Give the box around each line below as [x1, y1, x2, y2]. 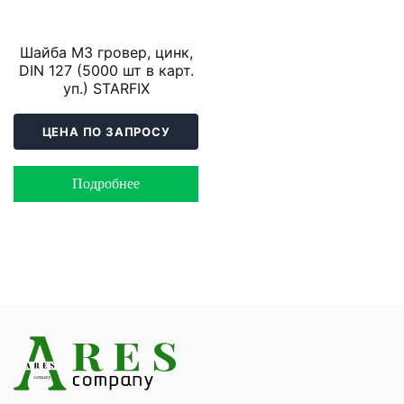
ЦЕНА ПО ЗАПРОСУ [41, 124, 170, 139]
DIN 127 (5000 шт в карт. [18, 60, 194, 79]
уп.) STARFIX [62, 78, 150, 97]
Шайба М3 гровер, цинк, [19, 42, 193, 61]
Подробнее [72, 175, 140, 191]
